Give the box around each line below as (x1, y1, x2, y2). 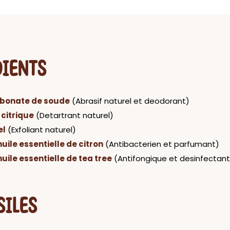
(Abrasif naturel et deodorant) (72, 95, 189, 107)
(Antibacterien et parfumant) (105, 139, 219, 150)
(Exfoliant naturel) (8, 124, 76, 136)
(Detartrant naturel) (36, 110, 113, 121)
